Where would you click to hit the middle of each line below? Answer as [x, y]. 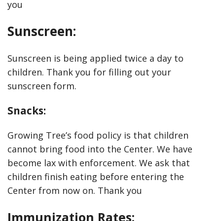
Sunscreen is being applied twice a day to [95, 58]
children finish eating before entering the [96, 177]
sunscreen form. [42, 86]
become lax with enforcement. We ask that [99, 163]
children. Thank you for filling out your [89, 72]
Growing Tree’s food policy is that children [98, 135]
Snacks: [27, 110]
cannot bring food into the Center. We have [100, 149]
